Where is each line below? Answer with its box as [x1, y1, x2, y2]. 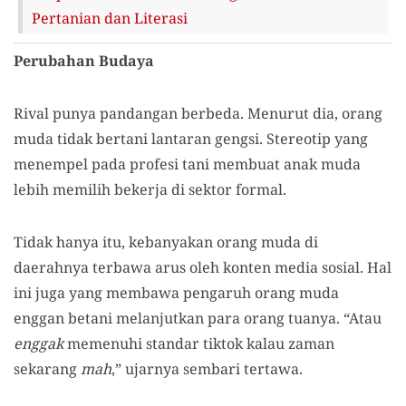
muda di [261, 231, 318, 252]
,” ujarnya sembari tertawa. [111, 358, 306, 379]
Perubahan [14, 50, 99, 71]
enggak [14, 333, 63, 353]
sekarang [14, 358, 81, 379]
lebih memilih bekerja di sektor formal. [14, 179, 286, 199]
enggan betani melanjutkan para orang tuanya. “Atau [14, 307, 382, 328]
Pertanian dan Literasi [32, 7, 188, 28]
